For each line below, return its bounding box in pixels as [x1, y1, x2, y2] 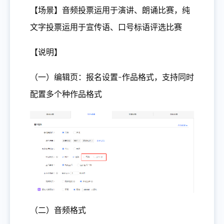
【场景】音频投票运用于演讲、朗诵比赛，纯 [30, 5, 190, 15]
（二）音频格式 [30, 205, 86, 215]
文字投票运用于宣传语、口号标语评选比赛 [30, 22, 182, 32]
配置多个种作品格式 [30, 89, 102, 99]
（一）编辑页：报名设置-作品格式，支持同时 [30, 72, 194, 82]
